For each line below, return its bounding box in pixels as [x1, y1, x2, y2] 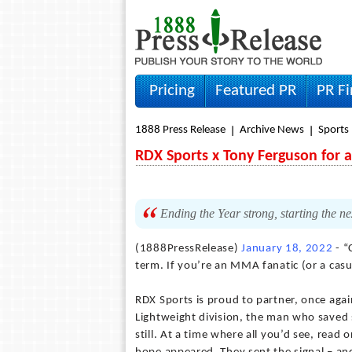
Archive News [240, 124, 304, 136]
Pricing [149, 82, 195, 99]
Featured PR [215, 82, 296, 99]
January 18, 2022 [241, 243, 333, 255]
